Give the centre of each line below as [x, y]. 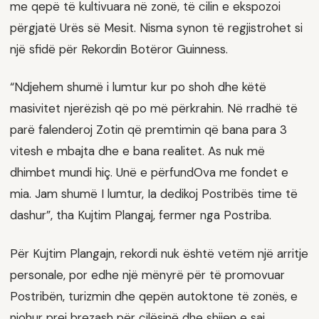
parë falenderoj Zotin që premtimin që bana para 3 [148, 130]
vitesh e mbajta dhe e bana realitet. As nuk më [137, 151]
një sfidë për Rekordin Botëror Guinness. [119, 49]
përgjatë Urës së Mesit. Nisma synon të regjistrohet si [156, 27]
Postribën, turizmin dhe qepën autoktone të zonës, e [154, 297]
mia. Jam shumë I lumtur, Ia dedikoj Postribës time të [154, 194]
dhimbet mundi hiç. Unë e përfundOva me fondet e [149, 173]
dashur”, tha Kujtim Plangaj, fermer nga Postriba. [141, 215]
